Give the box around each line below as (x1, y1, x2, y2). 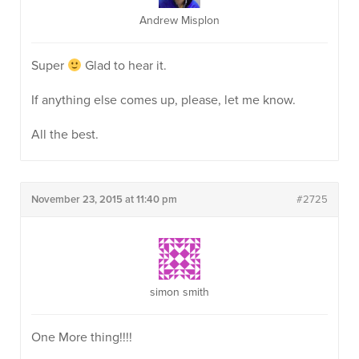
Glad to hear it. (82, 58, 167, 74)
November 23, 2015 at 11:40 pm (31, 193, 177, 206)
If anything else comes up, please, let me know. (31, 92, 296, 108)
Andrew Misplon (139, 14, 220, 27)
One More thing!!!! (31, 329, 132, 345)
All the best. (31, 127, 99, 143)
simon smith (150, 285, 209, 299)
